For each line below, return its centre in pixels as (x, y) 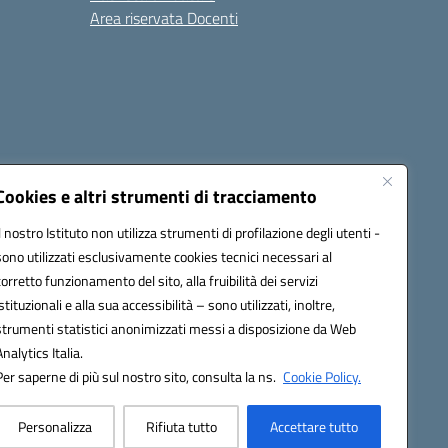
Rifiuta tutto (181, 426)
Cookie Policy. (322, 376)
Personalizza (54, 426)
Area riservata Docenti (164, 18)
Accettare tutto (314, 426)
